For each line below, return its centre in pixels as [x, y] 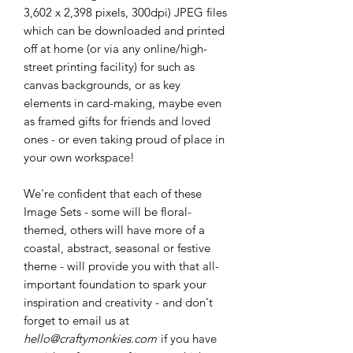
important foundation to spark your [115, 284]
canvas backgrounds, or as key [102, 85]
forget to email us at [76, 320]
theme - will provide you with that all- [121, 266]
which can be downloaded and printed [124, 30]
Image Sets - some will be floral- [108, 212]
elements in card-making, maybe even [123, 103]
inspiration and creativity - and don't [118, 302]
